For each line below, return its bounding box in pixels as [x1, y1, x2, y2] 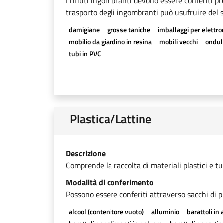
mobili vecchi [159, 36, 198, 47]
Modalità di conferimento [66, 176, 154, 188]
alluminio [151, 206, 179, 217]
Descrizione [66, 147, 106, 159]
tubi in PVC [68, 48, 101, 59]
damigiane [68, 24, 100, 35]
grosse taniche [107, 24, 150, 35]
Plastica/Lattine [70, 110, 151, 128]
